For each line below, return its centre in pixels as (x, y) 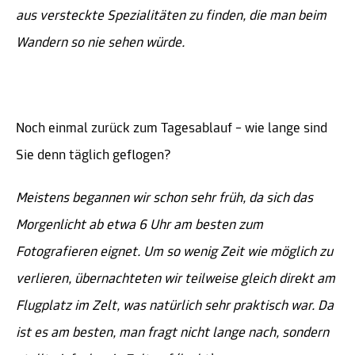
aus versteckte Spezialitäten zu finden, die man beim (171, 17)
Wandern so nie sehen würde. (100, 44)
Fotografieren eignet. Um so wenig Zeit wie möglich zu (174, 253)
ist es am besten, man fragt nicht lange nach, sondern (172, 334)
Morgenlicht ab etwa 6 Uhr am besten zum (139, 226)
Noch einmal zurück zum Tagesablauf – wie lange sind (172, 129)
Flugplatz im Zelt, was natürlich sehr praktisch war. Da (175, 307)
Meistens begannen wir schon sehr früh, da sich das (164, 199)
